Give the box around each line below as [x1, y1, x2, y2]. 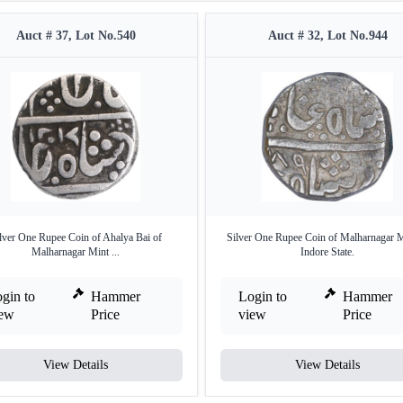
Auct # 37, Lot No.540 [15, 29, 136, 43]
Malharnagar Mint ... [31, 246, 120, 259]
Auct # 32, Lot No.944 [267, 29, 388, 43]
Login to [238, 289, 287, 305]
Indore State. [300, 246, 354, 259]
